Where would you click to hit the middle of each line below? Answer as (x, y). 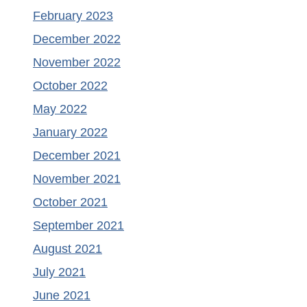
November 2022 (77, 63)
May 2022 (60, 109)
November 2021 (77, 179)
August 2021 (67, 249)
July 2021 (59, 272)
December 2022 (77, 39)
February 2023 (73, 16)
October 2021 (70, 202)
